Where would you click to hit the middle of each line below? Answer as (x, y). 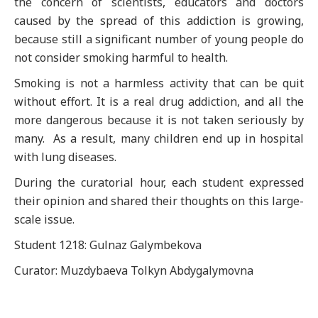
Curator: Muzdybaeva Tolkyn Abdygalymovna (134, 270)
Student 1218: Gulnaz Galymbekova (108, 245)
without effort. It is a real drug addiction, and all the (159, 102)
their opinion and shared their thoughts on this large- (159, 201)
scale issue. (44, 219)
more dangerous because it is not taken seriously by (159, 120)
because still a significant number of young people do (159, 39)
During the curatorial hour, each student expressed (159, 182)
